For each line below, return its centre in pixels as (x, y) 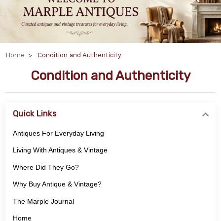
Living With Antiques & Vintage (60, 150)
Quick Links (35, 114)
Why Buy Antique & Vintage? (57, 184)
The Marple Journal (43, 201)
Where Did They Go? (46, 167)
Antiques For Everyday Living (58, 133)
